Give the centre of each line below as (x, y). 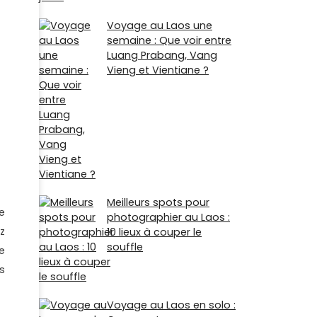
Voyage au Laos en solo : (171, 305)
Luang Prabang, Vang (162, 55)
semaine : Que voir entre (169, 40)
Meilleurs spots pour (158, 202)
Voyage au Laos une (160, 25)
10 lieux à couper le (154, 232)
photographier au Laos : (168, 217)
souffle (125, 247)
